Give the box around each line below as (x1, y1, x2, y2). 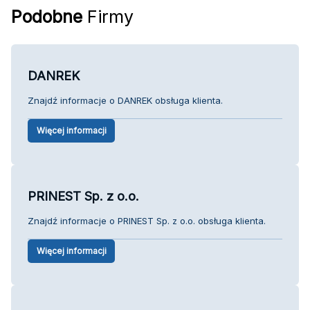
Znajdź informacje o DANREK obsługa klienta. (28, 94, 223, 106)
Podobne (11, 6, 82, 27)
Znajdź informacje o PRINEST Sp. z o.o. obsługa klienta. (28, 215, 266, 226)
